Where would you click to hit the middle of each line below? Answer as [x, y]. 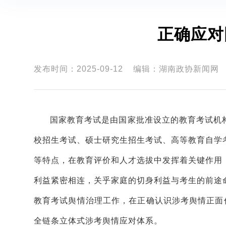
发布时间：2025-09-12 [78, 69]
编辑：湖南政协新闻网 [176, 69]
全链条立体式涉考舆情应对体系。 [98, 221]
